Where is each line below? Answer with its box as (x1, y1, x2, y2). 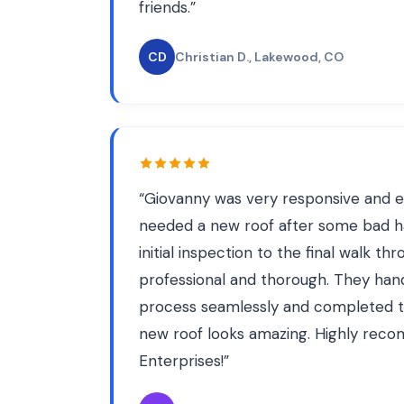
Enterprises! (139, 351, 224, 371)
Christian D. (175, 49, 249, 65)
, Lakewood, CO (249, 49, 344, 65)
